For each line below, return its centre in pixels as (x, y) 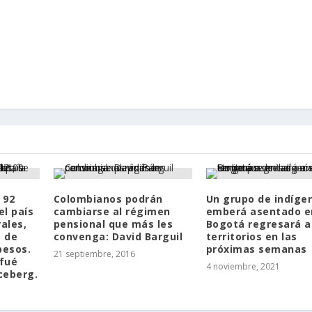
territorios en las (251, 236)
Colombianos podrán (108, 198)
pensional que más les (113, 224)
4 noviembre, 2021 (243, 266)
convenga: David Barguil (118, 236)
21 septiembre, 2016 (94, 253)
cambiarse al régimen (112, 211)
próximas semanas (256, 249)
